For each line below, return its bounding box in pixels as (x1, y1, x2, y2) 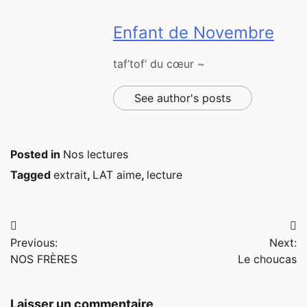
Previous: (10, 236, 58, 250)
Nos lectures (63, 147, 128, 162)
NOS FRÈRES (10, 252, 77, 267)
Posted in (10, 147, 63, 162)
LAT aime (93, 168, 141, 182)
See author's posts (134, 90, 231, 105)
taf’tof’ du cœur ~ (113, 56, 205, 71)
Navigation (10, 219, 97, 239)
